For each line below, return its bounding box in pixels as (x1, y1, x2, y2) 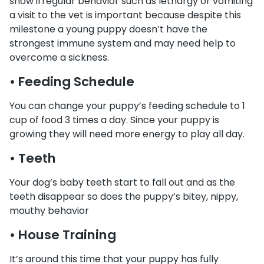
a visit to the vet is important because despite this (9, 8, 241, 22)
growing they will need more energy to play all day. (9, 127, 245, 141)
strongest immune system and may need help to (9, 37, 236, 50)
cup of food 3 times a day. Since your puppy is (9, 113, 219, 127)
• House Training (9, 226, 116, 244)
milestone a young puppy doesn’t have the (9, 22, 207, 36)
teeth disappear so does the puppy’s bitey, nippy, (9, 190, 238, 203)
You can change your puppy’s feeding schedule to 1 (9, 99, 245, 113)
